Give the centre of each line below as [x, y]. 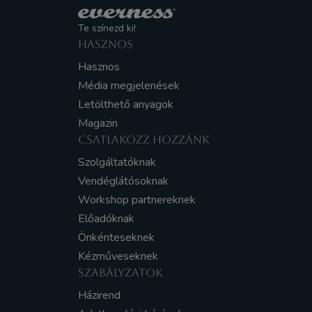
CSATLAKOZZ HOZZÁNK [144, 140]
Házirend [99, 295]
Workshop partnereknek [137, 200]
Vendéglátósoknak [123, 181]
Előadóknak [106, 219]
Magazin [98, 123]
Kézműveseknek [118, 256]
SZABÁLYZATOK [120, 273]
